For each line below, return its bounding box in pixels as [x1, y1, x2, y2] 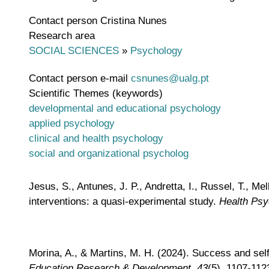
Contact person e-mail [29, 71, 128, 84]
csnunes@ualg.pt [131, 71, 209, 84]
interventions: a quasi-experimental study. [29, 195, 219, 208]
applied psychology [29, 116, 115, 129]
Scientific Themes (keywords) [29, 86, 163, 99]
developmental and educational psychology [29, 101, 221, 114]
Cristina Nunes [100, 14, 167, 27]
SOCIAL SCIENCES [29, 44, 119, 57]
